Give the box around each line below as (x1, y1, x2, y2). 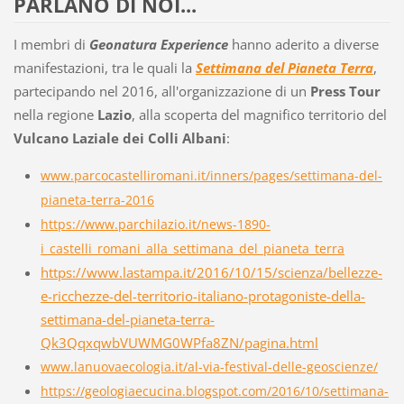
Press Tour (309, 81, 381, 100)
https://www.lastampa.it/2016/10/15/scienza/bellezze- (40, 262, 382, 281)
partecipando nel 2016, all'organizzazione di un (13, 81, 310, 100)
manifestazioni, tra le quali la (13, 58, 192, 77)
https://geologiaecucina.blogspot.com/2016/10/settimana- (40, 381, 389, 399)
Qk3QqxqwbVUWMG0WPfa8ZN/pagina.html (40, 333, 318, 352)
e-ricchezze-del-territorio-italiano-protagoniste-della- (40, 286, 365, 305)
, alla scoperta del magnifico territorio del (131, 105, 387, 124)
